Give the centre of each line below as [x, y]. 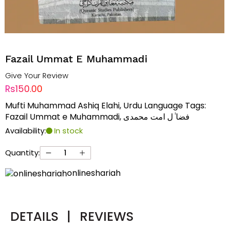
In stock [67, 131]
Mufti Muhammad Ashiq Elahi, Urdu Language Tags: [105, 106]
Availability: [25, 131]
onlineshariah [94, 173]
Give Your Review [37, 76]
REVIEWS [107, 217]
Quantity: [22, 153]
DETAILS [36, 217]
